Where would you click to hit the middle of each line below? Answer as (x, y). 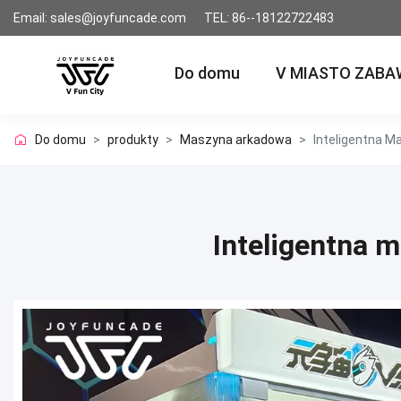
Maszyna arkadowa (236, 140)
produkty (133, 140)
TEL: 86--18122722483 (269, 18)
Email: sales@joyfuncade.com (100, 18)
